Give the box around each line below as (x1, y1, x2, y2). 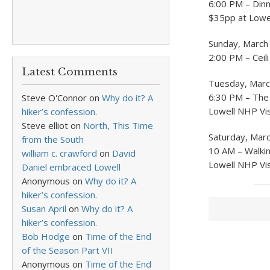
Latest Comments (22, 66, 118, 78)
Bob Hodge (22, 230, 70, 242)
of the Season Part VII (22, 244, 113, 256)
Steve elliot (22, 119, 68, 131)
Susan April (22, 202, 66, 215)
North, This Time (83, 119, 153, 131)
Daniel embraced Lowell (22, 161, 121, 173)
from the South (22, 133, 84, 145)
